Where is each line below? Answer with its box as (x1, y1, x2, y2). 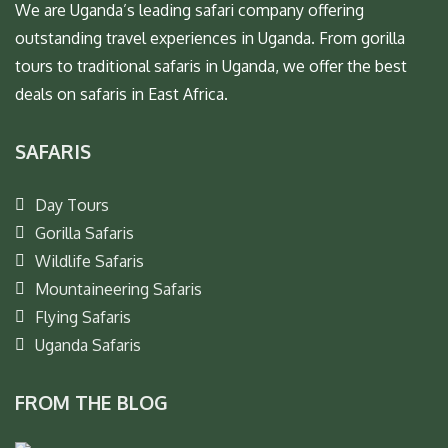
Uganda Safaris (35, 334, 141, 355)
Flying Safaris (35, 306, 131, 327)
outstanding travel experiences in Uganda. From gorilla (15, 27, 405, 48)
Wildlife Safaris (35, 250, 144, 271)
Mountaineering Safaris (35, 278, 202, 299)
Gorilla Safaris (35, 222, 134, 243)
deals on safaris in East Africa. (15, 83, 228, 104)
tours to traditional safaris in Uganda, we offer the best (15, 55, 407, 76)
